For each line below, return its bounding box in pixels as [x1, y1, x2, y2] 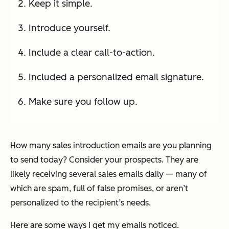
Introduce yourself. [29, 22, 110, 34]
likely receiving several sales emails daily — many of [10, 169, 207, 179]
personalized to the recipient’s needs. [10, 197, 151, 208]
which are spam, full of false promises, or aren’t [10, 183, 188, 193]
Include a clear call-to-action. [29, 47, 155, 58]
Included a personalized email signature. [29, 71, 204, 83]
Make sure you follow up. [29, 96, 138, 107]
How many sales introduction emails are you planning [10, 140, 212, 150]
